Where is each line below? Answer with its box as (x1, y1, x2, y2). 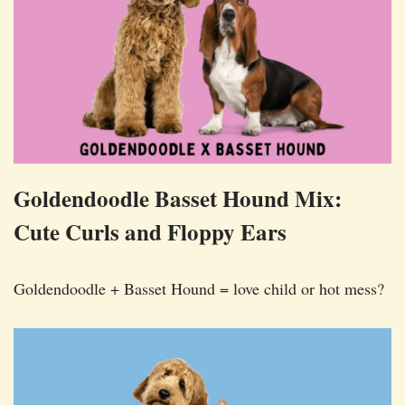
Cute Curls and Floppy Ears (14, 214, 287, 249)
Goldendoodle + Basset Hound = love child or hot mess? (14, 277, 384, 299)
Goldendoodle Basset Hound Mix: (14, 181, 342, 215)
